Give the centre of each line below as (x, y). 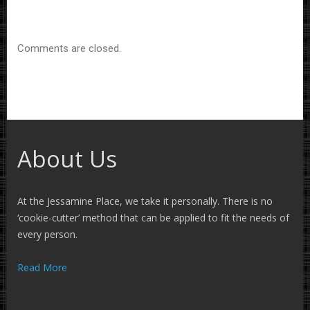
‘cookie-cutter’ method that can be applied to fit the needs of (153, 217)
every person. (47, 234)
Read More (42, 267)
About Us (67, 158)
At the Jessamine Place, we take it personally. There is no (145, 201)
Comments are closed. (69, 48)
